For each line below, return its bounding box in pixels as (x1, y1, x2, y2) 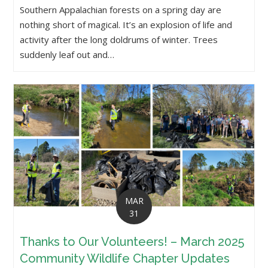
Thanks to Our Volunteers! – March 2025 (20, 234, 245, 249)
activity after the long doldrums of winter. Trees (20, 33, 218, 45)
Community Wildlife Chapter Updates (20, 251, 230, 266)
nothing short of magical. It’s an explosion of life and (20, 18, 233, 31)
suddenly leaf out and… (20, 48, 115, 60)
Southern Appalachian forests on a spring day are (20, 3, 222, 16)
